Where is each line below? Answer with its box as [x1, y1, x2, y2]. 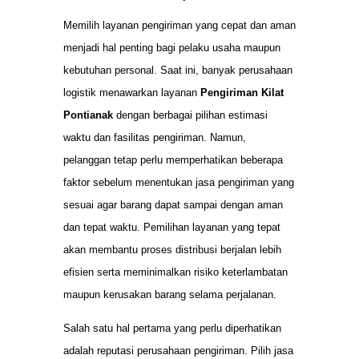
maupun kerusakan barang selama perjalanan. [63, 288, 276, 301]
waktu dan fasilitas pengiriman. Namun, [63, 131, 246, 143]
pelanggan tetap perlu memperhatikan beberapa [63, 154, 283, 166]
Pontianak [63, 109, 113, 121]
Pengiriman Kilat [200, 87, 284, 99]
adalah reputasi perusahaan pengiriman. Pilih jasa [63, 345, 293, 357]
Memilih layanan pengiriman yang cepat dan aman [63, 19, 296, 31]
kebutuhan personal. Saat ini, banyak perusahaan [63, 64, 292, 76]
